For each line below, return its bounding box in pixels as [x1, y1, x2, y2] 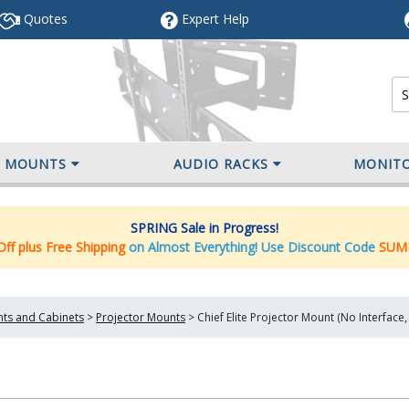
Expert [181, 10, 219, 27]
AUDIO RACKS [173, 154, 268, 173]
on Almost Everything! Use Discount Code [129, 237, 379, 256]
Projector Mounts [96, 309, 185, 325]
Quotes [20, 10, 68, 27]
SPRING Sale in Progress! [131, 218, 278, 236]
